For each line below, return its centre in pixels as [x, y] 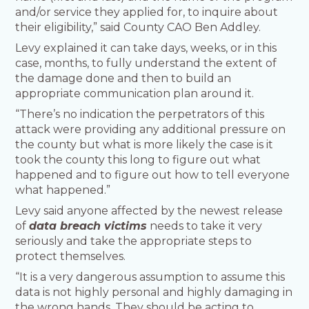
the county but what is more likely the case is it [144, 145]
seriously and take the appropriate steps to [134, 241]
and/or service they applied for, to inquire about [147, 12]
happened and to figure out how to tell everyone [153, 175]
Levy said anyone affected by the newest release [149, 211]
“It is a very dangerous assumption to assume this [150, 277]
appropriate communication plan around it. [135, 94]
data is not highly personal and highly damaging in [154, 292]
